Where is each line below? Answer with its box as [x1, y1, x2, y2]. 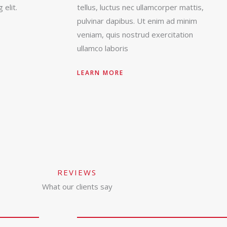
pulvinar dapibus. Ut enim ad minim [77, 16, 197, 26]
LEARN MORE [77, 68, 124, 78]
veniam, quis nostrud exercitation [77, 29, 193, 40]
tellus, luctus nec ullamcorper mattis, [77, 2, 204, 13]
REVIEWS [57, 167, 97, 178]
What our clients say [42, 181, 112, 192]
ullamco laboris [77, 43, 128, 54]
